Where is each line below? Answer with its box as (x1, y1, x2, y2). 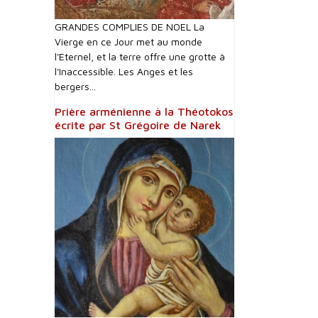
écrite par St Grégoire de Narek (55, 119, 221, 131)
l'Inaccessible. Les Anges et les (55, 65, 193, 77)
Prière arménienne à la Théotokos (55, 105, 233, 118)
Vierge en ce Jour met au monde (55, 35, 202, 48)
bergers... (55, 80, 96, 92)
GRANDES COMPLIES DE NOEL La (55, 21, 204, 33)
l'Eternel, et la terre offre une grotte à (55, 50, 225, 62)
